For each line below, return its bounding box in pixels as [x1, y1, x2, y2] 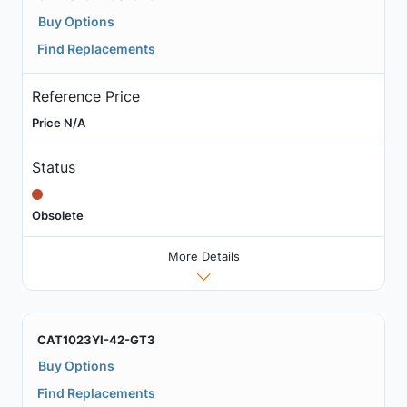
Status [31, 158, 75, 177]
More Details [167, 249, 240, 263]
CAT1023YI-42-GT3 [37, 333, 155, 347]
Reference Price [31, 87, 140, 106]
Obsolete [31, 208, 84, 223]
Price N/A [31, 115, 85, 131]
